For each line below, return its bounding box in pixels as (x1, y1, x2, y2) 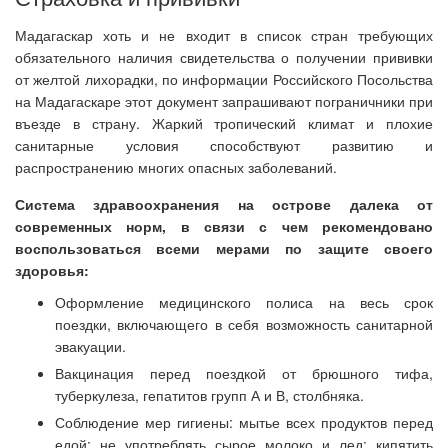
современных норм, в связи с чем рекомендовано (15, 216, 433, 236)
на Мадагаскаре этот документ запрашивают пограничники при (15, 91, 433, 111)
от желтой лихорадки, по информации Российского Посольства (15, 69, 433, 89)
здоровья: (15, 260, 89, 280)
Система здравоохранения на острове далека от (15, 194, 433, 214)
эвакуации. (55, 336, 126, 356)
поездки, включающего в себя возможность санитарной (55, 314, 433, 334)
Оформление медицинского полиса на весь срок (55, 292, 433, 312)
